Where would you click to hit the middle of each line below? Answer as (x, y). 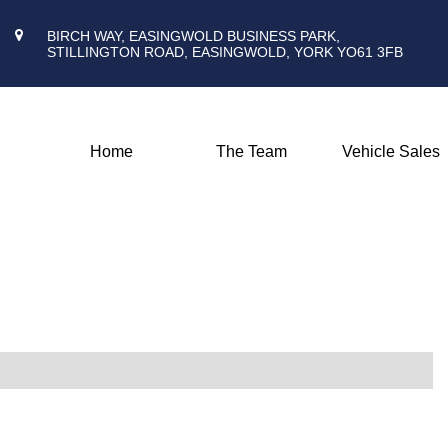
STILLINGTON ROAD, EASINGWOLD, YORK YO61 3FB (224, 51)
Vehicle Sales (391, 152)
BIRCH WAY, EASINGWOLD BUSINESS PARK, (193, 35)
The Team (251, 152)
